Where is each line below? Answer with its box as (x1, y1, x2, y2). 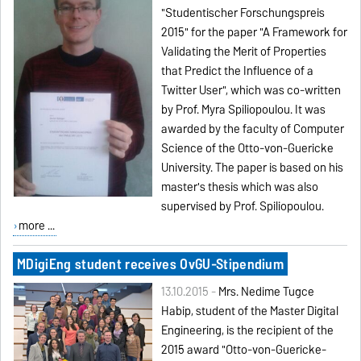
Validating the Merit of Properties (161, 42, 327, 62)
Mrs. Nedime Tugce (218, 282, 315, 302)
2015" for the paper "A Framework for (161, 23, 348, 43)
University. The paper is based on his (161, 158, 344, 178)
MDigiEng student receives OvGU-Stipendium (16, 252, 284, 276)
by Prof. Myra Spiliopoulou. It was (161, 100, 326, 120)
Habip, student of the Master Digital (161, 301, 339, 322)
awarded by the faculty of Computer (161, 119, 345, 139)
